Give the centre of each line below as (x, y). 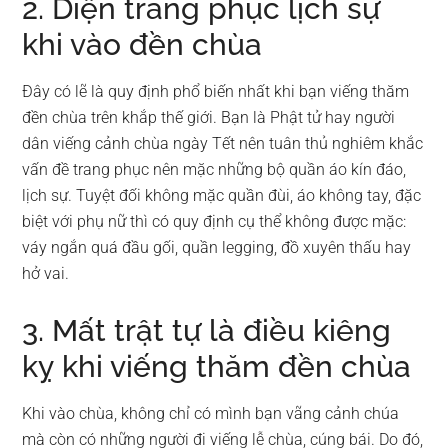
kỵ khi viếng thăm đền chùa (217, 366)
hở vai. (46, 273)
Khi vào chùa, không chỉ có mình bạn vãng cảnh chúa (211, 413)
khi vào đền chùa (142, 44)
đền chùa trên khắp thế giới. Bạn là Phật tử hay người (209, 117)
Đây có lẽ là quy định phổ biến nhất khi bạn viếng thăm (216, 91)
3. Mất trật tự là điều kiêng (207, 330)
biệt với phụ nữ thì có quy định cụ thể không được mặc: (214, 221)
